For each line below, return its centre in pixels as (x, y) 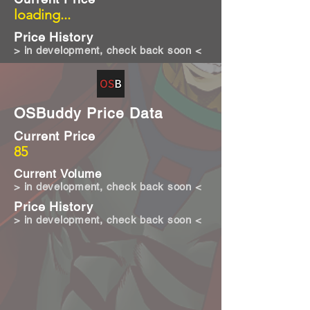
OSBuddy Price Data (89, 113)
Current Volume (58, 174)
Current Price (55, 136)
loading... (42, 15)
